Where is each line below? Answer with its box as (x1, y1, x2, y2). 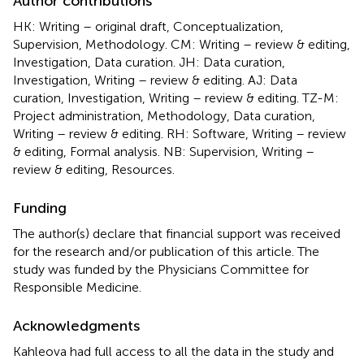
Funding (13, 198, 67, 217)
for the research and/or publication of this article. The (13, 243, 319, 259)
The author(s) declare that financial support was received (13, 225, 340, 241)
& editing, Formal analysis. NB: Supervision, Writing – (13, 143, 314, 159)
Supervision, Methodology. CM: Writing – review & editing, (13, 36, 350, 52)
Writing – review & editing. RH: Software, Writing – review (13, 125, 346, 141)
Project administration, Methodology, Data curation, (13, 107, 315, 123)
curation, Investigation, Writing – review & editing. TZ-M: (13, 89, 339, 106)
